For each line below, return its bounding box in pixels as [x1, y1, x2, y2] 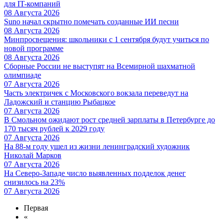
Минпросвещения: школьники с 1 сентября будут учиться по [4, 35, 209, 44]
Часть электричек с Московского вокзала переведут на [4, 88, 188, 97]
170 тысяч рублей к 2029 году [4, 124, 105, 133]
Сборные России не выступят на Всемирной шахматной [4, 61, 195, 70]
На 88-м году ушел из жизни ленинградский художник [4, 142, 190, 151]
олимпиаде [4, 70, 41, 79]
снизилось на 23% [4, 177, 65, 186]
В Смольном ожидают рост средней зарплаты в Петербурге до [4, 115, 215, 124]
